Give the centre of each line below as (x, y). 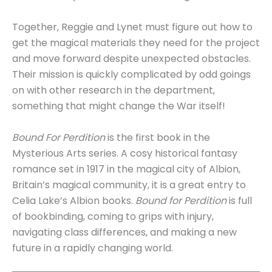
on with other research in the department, (114, 90)
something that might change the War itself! (119, 106)
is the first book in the (158, 137)
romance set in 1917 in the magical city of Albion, (126, 169)
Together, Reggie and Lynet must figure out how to (132, 27)
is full (239, 200)
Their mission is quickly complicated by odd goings (131, 75)
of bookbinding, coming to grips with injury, (113, 216)
